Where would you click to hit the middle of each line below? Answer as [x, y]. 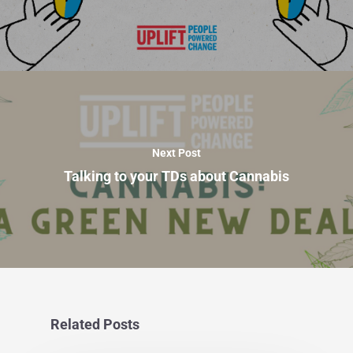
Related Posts [95, 325]
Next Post [176, 152]
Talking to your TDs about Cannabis [176, 176]
